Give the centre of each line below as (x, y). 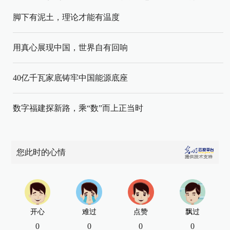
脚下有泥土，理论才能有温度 (66, 17)
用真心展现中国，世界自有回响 (70, 47)
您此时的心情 (41, 152)
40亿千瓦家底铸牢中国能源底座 (70, 78)
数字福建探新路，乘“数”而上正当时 (78, 108)
